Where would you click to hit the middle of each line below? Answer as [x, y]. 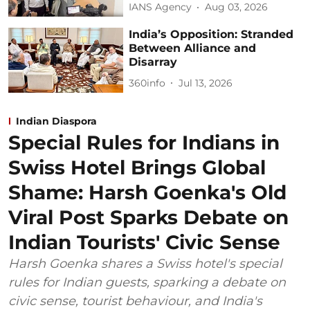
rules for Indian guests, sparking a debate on [147, 282]
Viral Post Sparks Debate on [148, 217]
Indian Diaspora [56, 121]
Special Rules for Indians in [144, 142]
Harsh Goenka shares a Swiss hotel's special [145, 263]
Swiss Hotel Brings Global [137, 167]
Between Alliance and [193, 48]
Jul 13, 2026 [206, 83]
